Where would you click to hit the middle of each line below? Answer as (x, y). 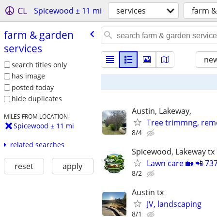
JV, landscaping (174, 204)
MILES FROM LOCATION (36, 116)
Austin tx (148, 193)
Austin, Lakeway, (162, 111)
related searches (37, 145)
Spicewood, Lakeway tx (173, 152)
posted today (32, 87)
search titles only (39, 64)
